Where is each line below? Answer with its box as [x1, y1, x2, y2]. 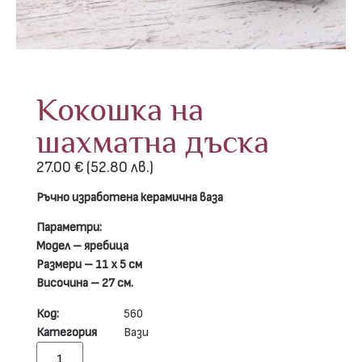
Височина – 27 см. [36, 277, 133, 290]
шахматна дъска [36, 123, 269, 160]
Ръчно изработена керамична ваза [36, 191, 223, 204]
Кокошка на [36, 90, 204, 128]
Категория [36, 326, 97, 339]
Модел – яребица [36, 240, 128, 253]
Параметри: [36, 221, 102, 234]
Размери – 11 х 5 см [36, 259, 142, 271]
